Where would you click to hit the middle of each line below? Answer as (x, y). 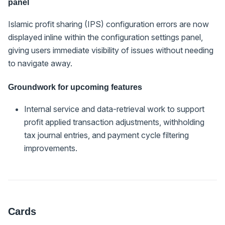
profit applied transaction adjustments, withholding (114, 122)
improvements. (51, 148)
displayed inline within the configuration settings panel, (105, 37)
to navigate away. (40, 63)
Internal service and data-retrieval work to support (114, 109)
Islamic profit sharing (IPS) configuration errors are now (108, 24)
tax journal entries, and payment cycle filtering (106, 135)
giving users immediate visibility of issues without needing (111, 50)
